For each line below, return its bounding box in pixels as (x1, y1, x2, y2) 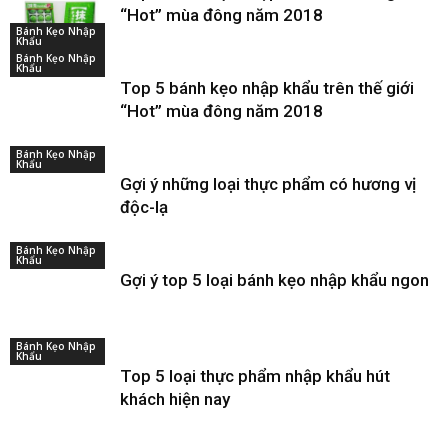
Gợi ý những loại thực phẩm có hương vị (120, 174, 416, 194)
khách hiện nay (120, 389, 230, 409)
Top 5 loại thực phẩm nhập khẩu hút (120, 366, 390, 386)
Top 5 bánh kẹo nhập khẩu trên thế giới (120, 78, 414, 98)
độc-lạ (120, 197, 168, 217)
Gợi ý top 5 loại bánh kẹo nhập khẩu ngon (120, 270, 429, 290)
